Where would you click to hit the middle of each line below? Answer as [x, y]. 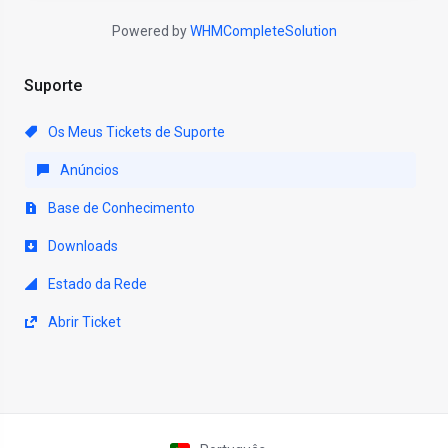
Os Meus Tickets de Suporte [135, 132]
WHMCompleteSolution [263, 31]
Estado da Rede [96, 284]
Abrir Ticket [83, 322]
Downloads [81, 246]
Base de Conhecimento [120, 208]
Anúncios [88, 170]
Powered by [150, 31]
